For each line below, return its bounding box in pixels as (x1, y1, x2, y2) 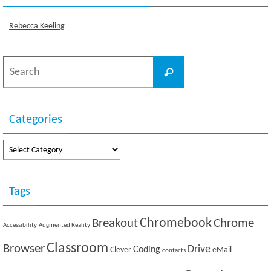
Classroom (47, 241, 108, 256)
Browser (3, 243, 45, 256)
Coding (133, 245, 160, 255)
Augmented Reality (39, 222, 90, 229)
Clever (110, 246, 131, 255)
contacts (162, 247, 186, 255)
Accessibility (3, 222, 37, 229)
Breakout (92, 217, 138, 230)
